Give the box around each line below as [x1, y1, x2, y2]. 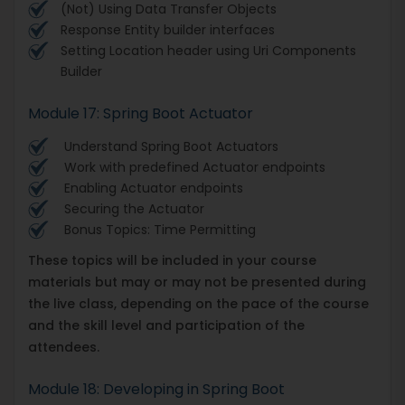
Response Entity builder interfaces [61, 20, 275, 39]
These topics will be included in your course [28, 250, 316, 269]
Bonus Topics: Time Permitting [61, 220, 256, 239]
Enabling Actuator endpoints [61, 178, 243, 197]
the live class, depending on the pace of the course [28, 294, 369, 313]
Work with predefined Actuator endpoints [61, 157, 325, 176]
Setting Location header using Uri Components [61, 41, 356, 60]
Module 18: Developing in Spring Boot [28, 378, 285, 400]
